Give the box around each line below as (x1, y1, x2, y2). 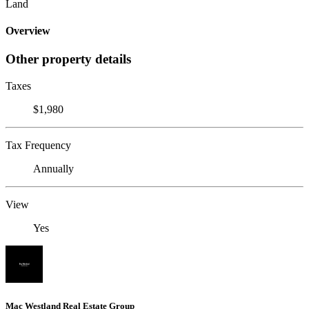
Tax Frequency (6, 139, 71, 152)
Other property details (6, 52, 131, 67)
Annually (33, 163, 74, 175)
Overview (6, 25, 50, 37)
